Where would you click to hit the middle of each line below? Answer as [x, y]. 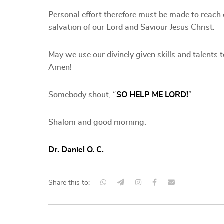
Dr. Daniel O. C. [76, 150]
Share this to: [69, 183]
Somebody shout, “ [82, 95]
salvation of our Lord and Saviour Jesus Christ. [132, 27]
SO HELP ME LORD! [152, 95]
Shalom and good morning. [97, 122]
